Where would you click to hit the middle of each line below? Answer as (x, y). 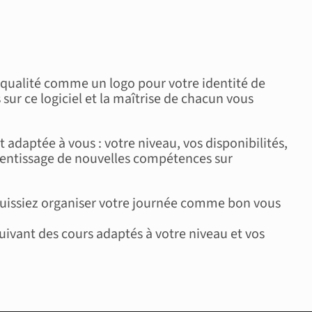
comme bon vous (230, 203)
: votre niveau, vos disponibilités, (193, 143)
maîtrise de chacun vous (183, 99)
